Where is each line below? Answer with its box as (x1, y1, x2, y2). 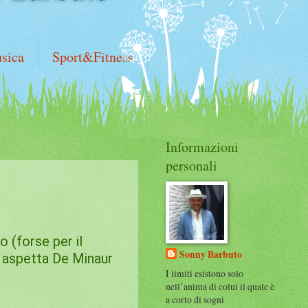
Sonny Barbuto (179, 247, 242, 261)
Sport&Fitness (52, 47, 133, 66)
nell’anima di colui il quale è (166, 279, 274, 293)
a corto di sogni (166, 292, 224, 306)
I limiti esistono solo (166, 266, 243, 280)
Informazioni (166, 137, 239, 156)
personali (166, 156, 217, 175)
